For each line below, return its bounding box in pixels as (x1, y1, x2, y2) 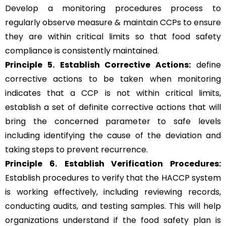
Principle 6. (5, 158, 57, 170)
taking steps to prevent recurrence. (5, 144, 148, 156)
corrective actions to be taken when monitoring (5, 73, 221, 85)
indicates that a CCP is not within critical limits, (5, 87, 221, 99)
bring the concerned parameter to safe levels (5, 116, 221, 128)
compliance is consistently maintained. (5, 45, 159, 57)
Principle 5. (5, 59, 54, 71)
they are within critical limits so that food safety (5, 31, 221, 43)
